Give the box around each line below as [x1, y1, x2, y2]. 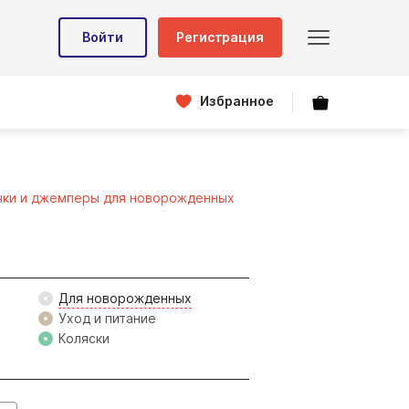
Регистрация [175, 29, 264, 45]
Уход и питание [58, 310, 156, 326]
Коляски [58, 330, 110, 346]
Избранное [200, 93, 274, 110]
